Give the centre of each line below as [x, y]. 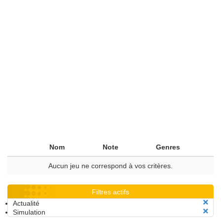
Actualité [26, 203]
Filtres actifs [110, 192]
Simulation [29, 212]
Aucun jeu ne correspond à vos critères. [110, 166]
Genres [168, 147]
